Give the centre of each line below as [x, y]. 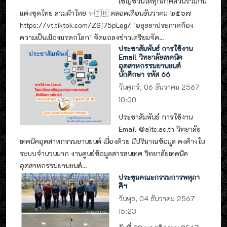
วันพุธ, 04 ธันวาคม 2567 [157, 198]
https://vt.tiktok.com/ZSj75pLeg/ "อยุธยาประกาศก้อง [107, 25]
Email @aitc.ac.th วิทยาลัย [160, 129]
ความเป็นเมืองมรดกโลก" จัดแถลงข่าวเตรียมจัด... [92, 37]
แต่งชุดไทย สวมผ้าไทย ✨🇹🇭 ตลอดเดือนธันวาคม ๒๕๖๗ [105, 13]
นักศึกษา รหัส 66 [145, 74]
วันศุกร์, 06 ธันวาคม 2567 [159, 87]
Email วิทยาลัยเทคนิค [151, 57]
